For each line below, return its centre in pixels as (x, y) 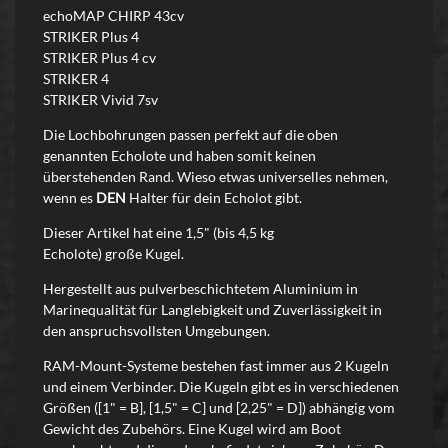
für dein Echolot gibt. (238, 198)
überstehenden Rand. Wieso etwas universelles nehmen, (215, 177)
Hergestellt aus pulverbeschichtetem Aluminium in (200, 289)
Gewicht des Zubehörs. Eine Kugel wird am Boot (192, 429)
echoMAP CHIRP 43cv (113, 16)
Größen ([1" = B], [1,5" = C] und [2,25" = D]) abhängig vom (219, 408)
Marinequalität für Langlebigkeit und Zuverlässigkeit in (212, 310)
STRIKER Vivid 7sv (100, 100)
